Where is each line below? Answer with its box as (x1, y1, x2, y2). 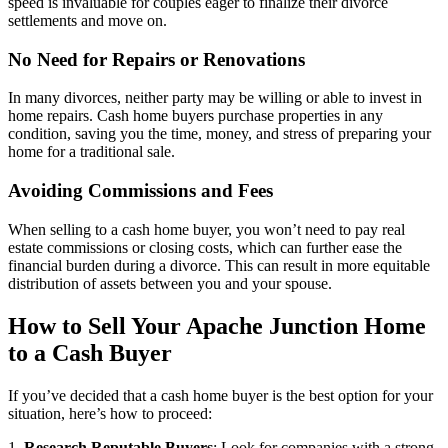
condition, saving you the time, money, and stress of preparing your (8, 125, 431, 143)
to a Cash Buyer (8, 339, 172, 366)
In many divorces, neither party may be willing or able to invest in (8, 89, 422, 107)
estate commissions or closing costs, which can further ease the (8, 238, 402, 256)
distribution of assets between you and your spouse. (8, 274, 332, 292)
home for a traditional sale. (8, 143, 175, 161)
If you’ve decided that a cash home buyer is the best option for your (8, 386, 433, 404)
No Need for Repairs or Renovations (8, 48, 305, 70)
